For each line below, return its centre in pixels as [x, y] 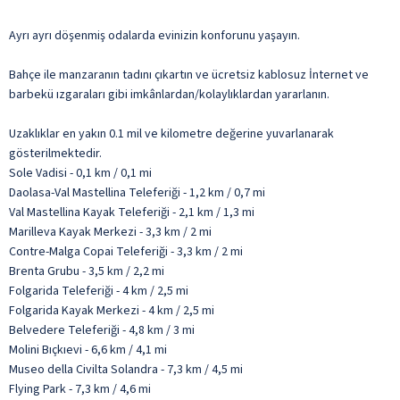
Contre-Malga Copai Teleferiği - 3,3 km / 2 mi [126, 251]
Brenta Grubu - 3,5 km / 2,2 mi [87, 271]
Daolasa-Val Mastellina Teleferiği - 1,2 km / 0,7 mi [137, 192]
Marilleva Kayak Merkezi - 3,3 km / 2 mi [110, 232]
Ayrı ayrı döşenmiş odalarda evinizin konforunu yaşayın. [154, 35]
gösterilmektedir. [55, 153]
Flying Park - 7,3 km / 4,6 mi [80, 389]
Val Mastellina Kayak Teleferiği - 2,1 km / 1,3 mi [132, 212]
